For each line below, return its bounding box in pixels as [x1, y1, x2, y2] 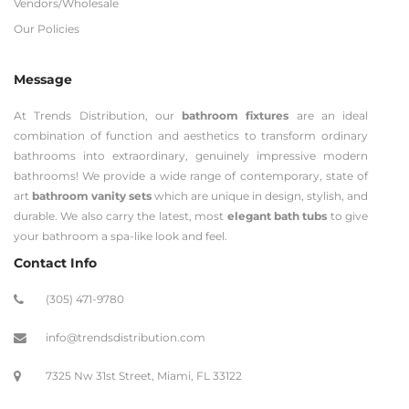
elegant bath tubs [226, 209, 328, 223]
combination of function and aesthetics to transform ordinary [14, 129, 368, 142]
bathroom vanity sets [32, 189, 152, 203]
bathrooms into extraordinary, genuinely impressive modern [14, 149, 368, 163]
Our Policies [14, 22, 79, 36]
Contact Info [14, 255, 97, 271]
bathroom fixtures [182, 109, 289, 122]
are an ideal [288, 109, 368, 122]
